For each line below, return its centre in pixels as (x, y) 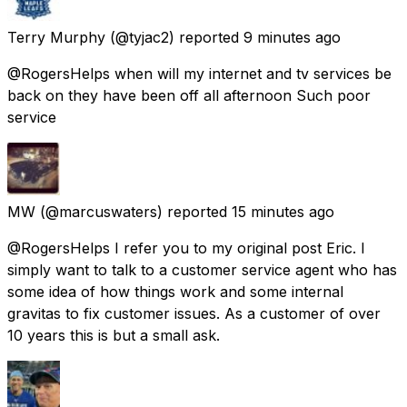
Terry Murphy (56, 37)
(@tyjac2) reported (174, 37)
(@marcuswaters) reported (134, 211)
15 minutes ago (283, 211)
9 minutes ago (292, 37)
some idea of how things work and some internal (175, 291)
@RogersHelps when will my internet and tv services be (199, 73)
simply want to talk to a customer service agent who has (202, 269)
